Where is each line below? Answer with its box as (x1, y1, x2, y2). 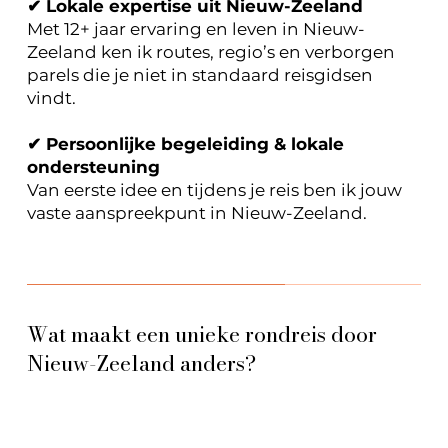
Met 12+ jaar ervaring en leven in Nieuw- (26, 19, 365, 40)
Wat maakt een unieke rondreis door (26, 318, 377, 351)
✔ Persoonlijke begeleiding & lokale (26, 134, 344, 155)
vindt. (26, 88, 80, 109)
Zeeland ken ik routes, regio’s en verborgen (26, 42, 395, 63)
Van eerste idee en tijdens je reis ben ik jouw (26, 180, 402, 201)
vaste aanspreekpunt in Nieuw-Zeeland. (26, 203, 367, 224)
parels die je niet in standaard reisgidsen (26, 65, 373, 86)
